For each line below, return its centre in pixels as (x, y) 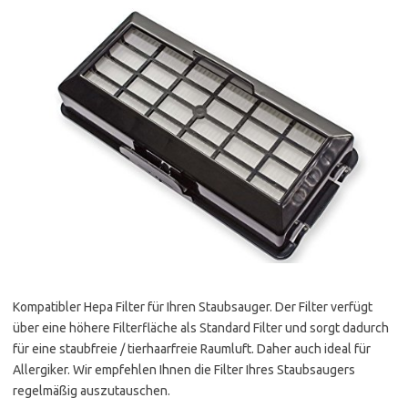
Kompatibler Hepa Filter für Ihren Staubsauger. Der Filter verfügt (193, 306)
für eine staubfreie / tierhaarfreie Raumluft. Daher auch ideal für (192, 348)
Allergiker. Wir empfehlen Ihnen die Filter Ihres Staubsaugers (184, 369)
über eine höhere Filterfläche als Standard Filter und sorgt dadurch (201, 327)
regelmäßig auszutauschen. (92, 390)
